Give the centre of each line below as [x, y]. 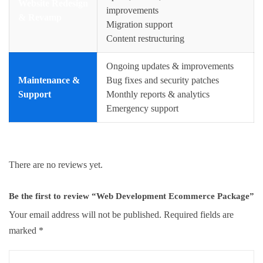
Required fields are [199, 214]
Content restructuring [145, 38]
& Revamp [40, 17]
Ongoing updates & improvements [170, 66]
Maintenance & [49, 80]
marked [24, 230]
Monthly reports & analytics [158, 94]
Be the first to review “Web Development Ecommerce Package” [131, 196]
